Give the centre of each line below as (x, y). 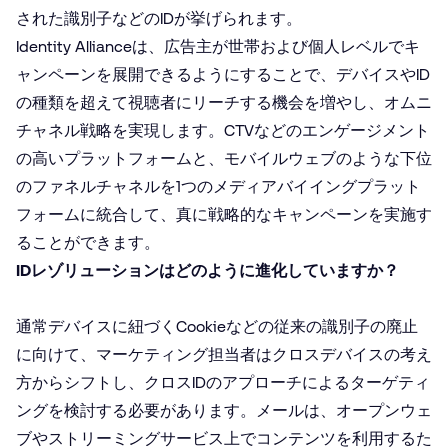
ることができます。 (88, 242)
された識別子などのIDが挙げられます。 (159, 18)
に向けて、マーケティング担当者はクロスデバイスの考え (224, 354)
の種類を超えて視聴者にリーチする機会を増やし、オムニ (224, 102)
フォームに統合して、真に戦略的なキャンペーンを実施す (224, 214)
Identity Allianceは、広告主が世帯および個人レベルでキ (218, 46)
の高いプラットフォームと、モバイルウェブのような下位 (224, 158)
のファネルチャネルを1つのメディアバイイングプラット (218, 186)
